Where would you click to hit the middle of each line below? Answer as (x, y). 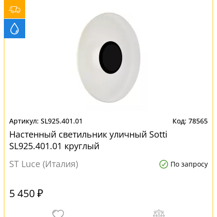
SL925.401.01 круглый (54, 146)
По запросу (189, 164)
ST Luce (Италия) (44, 164)
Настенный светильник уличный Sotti (88, 134)
